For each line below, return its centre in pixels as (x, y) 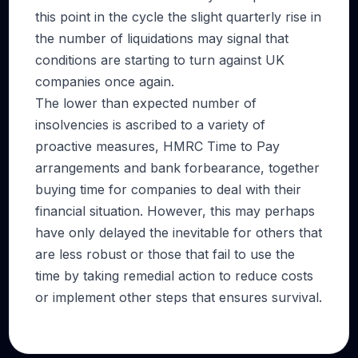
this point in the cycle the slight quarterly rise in (178, 17)
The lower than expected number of (146, 103)
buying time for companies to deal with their (168, 189)
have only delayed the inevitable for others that (179, 233)
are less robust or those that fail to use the (165, 254)
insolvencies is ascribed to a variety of (150, 125)
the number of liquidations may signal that (162, 38)
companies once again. (105, 82)
